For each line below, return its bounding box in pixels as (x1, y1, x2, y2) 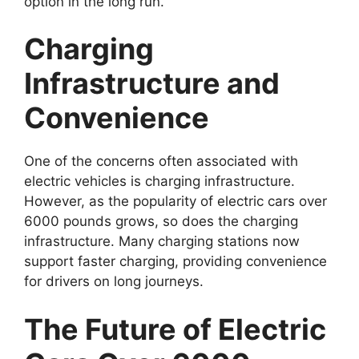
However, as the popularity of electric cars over (24, 193, 327, 209)
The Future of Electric (24, 311, 326, 347)
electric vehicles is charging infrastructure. (24, 173, 295, 189)
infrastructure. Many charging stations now (24, 233, 300, 249)
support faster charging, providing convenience (24, 253, 327, 269)
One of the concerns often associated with (24, 153, 298, 169)
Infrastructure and (24, 66, 280, 101)
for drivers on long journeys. (24, 273, 204, 289)
